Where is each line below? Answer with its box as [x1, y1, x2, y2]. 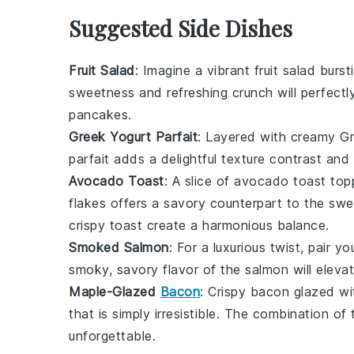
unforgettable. [69, 328, 156, 344]
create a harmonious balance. [142, 217, 330, 233]
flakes [69, 195, 106, 211]
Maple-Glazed [69, 284, 160, 299]
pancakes [69, 107, 128, 122]
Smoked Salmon [69, 239, 169, 255]
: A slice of [164, 173, 234, 189]
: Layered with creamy [198, 129, 340, 145]
